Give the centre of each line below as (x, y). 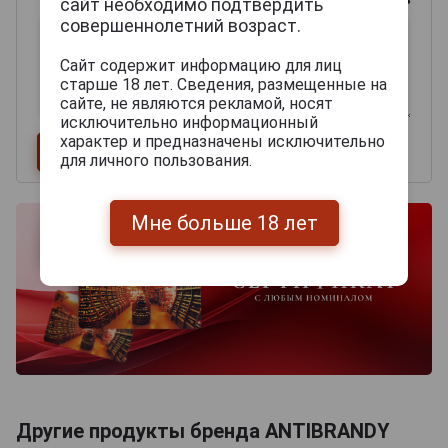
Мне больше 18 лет (224, 223)
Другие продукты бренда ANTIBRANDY (203, 431)
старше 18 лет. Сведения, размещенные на (223, 84)
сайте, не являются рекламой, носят (196, 103)
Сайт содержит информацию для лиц (201, 65)
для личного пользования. (156, 160)
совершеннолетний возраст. (180, 25)
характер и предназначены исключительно (222, 141)
